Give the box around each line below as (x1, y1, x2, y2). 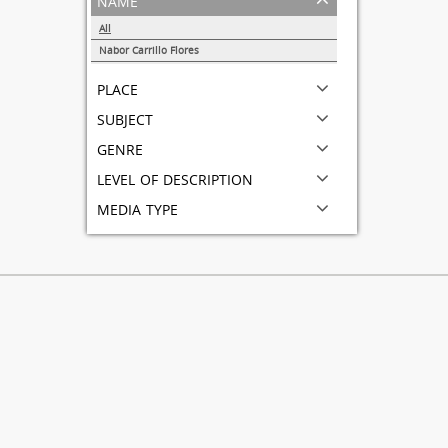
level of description (97, 164, 253, 191)
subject (97, 104, 153, 131)
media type (97, 194, 178, 221)
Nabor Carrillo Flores (99, 43, 199, 57)
